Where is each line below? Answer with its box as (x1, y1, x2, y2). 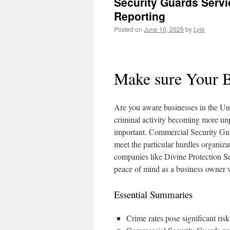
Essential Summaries (114, 188, 193, 201)
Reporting (114, 8, 165, 24)
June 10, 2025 (144, 25, 184, 33)
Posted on (114, 25, 142, 33)
